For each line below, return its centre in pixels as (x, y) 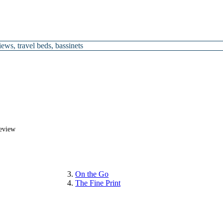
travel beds (35, 46)
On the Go (92, 174)
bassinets (69, 46)
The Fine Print (98, 183)
